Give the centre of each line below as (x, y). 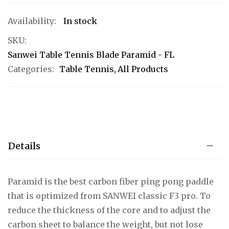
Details (24, 146)
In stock (80, 21)
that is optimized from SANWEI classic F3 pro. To (109, 196)
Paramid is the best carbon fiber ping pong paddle (111, 181)
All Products (143, 69)
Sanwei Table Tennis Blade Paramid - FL (91, 54)
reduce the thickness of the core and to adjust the (109, 210)
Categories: (31, 69)
